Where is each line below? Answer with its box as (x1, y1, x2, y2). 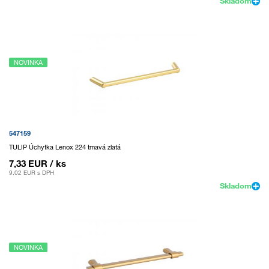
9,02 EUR (9, 168, 35, 177)
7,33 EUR (9, 157, 47, 169)
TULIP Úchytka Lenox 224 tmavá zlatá (9, 142, 121, 151)
